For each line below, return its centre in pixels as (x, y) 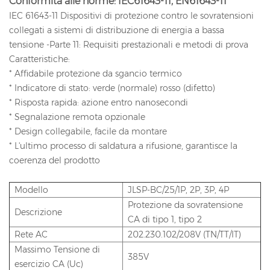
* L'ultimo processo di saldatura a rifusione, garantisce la (123, 146)
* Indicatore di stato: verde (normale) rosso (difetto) (112, 88)
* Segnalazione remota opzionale (77, 117)
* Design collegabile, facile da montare (88, 131)
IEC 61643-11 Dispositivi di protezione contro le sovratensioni (131, 15)
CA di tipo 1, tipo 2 (165, 219)
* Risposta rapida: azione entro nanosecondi (99, 102)
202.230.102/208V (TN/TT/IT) (184, 234)
